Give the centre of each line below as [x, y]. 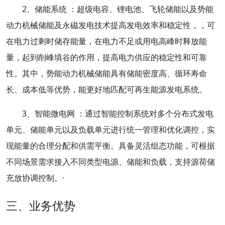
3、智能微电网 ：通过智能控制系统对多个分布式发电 [118, 113]
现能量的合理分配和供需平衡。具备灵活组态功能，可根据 [110, 145]
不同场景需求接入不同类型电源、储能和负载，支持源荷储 [110, 161]
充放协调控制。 [34, 178]
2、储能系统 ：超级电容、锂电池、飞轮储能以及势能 [118, 9]
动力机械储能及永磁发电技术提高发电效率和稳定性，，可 [110, 25]
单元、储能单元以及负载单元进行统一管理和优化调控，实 [110, 129]
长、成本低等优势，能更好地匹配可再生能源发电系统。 [106, 89]
